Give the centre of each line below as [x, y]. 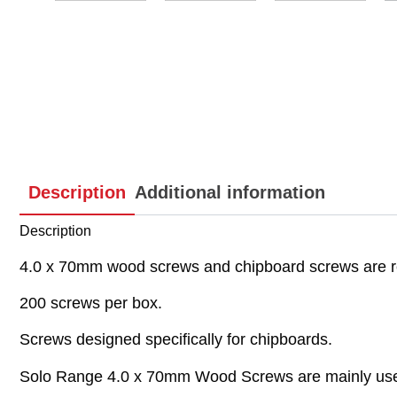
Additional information [230, 193]
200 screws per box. [91, 303]
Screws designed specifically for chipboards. [176, 340]
